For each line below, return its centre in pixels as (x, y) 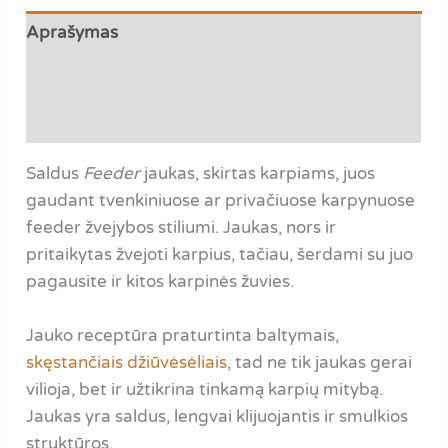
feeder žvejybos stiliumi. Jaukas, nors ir (181, 227)
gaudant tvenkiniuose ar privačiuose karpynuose (221, 200)
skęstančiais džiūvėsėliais (127, 362)
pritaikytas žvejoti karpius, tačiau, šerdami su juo (220, 254)
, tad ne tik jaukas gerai (320, 362)
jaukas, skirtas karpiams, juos (258, 173)
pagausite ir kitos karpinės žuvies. (160, 281)
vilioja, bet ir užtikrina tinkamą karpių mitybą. (205, 389)
